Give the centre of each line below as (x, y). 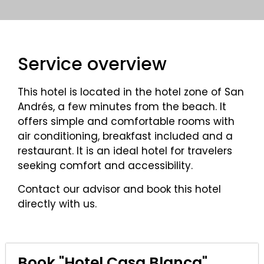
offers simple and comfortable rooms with (126, 122)
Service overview (92, 65)
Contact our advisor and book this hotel (119, 189)
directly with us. (57, 204)
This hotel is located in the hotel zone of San (131, 92)
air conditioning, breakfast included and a (125, 136)
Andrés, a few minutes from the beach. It (122, 107)
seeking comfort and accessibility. (105, 166)
